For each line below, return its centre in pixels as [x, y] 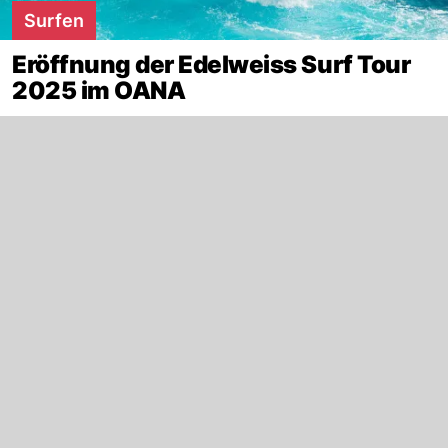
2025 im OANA [99, 90]
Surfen [54, 20]
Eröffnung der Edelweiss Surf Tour [211, 64]
